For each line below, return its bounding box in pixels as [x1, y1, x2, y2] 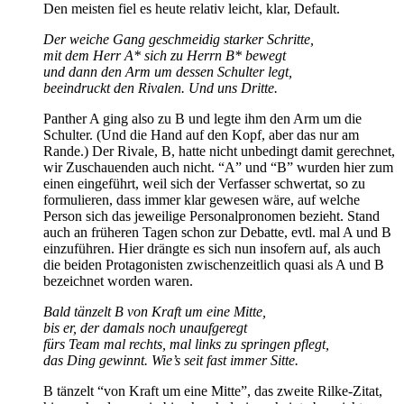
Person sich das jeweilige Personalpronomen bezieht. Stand [43, 207, 380, 224]
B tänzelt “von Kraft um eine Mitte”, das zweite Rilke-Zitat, [43, 382, 382, 399]
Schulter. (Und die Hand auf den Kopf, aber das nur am [43, 126, 359, 142]
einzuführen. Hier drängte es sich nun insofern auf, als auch [43, 240, 381, 256]
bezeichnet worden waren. [43, 272, 193, 289]
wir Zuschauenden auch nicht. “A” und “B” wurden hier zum [43, 159, 393, 175]
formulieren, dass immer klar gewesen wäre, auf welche [43, 191, 360, 207]
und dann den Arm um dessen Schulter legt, [43, 63, 292, 79]
